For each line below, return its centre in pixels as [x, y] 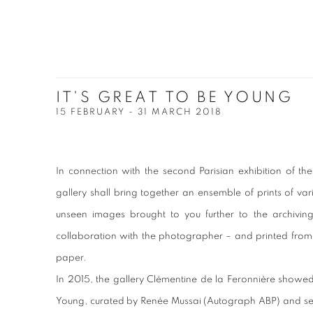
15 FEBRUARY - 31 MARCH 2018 [139, 112]
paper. [71, 258]
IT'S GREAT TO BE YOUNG [175, 97]
